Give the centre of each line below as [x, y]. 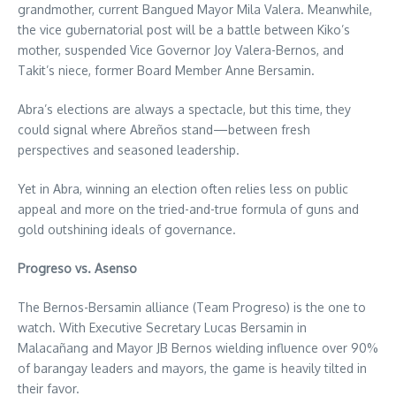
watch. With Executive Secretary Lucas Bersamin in [162, 328]
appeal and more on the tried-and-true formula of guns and [188, 209]
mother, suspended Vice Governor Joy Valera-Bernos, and [181, 50]
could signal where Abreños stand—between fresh [164, 130]
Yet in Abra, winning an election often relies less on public [183, 189]
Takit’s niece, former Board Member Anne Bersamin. [166, 71]
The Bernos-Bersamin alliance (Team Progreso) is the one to [192, 308]
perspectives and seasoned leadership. [129, 150]
